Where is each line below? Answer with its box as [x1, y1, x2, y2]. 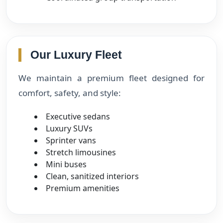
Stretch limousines [46, 146, 116, 158]
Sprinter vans [46, 134, 96, 146]
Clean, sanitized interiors [46, 170, 139, 182]
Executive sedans [46, 111, 110, 122]
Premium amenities [46, 182, 119, 194]
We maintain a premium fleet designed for [18, 72, 205, 84]
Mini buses [46, 158, 87, 170]
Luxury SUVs [46, 122, 93, 134]
